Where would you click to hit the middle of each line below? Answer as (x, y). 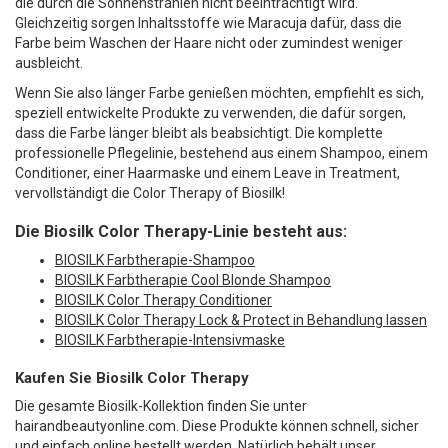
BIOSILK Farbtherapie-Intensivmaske (170, 340)
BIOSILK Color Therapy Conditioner (163, 300)
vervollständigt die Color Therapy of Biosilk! (150, 193)
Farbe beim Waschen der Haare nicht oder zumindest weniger (209, 43)
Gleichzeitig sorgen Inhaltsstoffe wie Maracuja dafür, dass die (208, 23)
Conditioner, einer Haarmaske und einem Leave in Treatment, (207, 173)
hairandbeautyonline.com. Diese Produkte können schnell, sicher (217, 426)
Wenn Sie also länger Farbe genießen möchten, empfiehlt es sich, (219, 93)
